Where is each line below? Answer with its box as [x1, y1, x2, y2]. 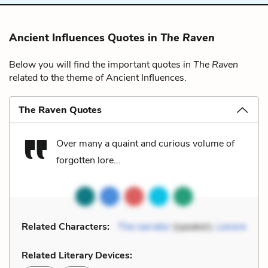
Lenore [217, 220, 246, 233]
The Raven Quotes [19, 103, 102, 117]
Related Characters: [22, 220, 109, 233]
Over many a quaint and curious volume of [56, 136, 234, 150]
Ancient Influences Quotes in [9, 30, 160, 45]
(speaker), [170, 220, 217, 233]
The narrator [118, 220, 170, 233]
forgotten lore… [56, 153, 120, 167]
